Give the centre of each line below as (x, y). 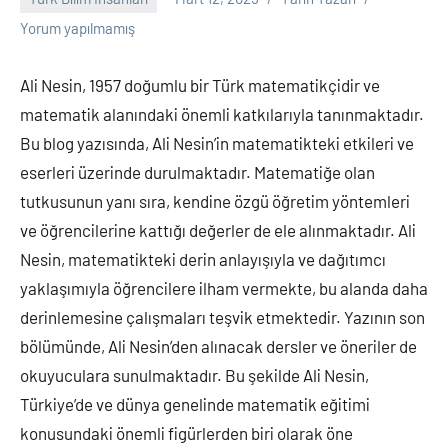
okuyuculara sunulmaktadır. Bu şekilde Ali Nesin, (194, 374)
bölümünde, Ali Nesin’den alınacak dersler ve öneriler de (218, 345)
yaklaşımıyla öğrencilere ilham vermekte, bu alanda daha (224, 287)
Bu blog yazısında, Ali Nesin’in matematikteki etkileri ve (217, 142)
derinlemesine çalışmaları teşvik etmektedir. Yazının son (222, 316)
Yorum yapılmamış (77, 27)
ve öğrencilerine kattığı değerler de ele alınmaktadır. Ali (218, 229)
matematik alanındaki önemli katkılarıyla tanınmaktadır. (222, 113)
